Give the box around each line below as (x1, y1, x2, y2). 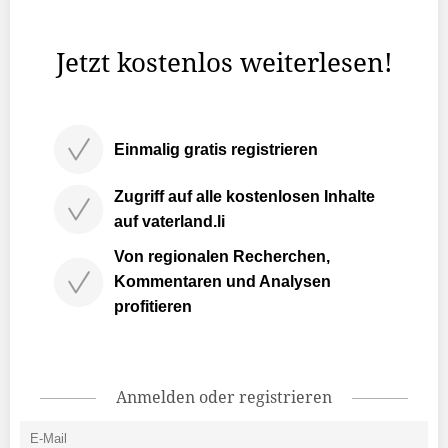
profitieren (114, 298, 192, 315)
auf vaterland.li (114, 213, 225, 230)
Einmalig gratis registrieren (114, 140, 318, 158)
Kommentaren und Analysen (114, 273, 331, 290)
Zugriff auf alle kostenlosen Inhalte (114, 188, 375, 205)
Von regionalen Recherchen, (114, 248, 330, 265)
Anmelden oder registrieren (116, 386, 332, 408)
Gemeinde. (20, 19, 98, 36)
